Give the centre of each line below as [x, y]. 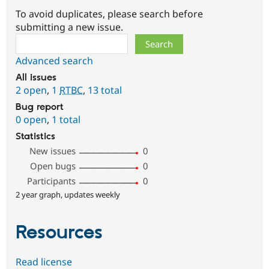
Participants [52, 181]
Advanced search [54, 61]
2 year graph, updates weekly [68, 195]
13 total [105, 90]
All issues [36, 78]
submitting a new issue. [69, 27]
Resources [59, 233]
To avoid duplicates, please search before [109, 14]
